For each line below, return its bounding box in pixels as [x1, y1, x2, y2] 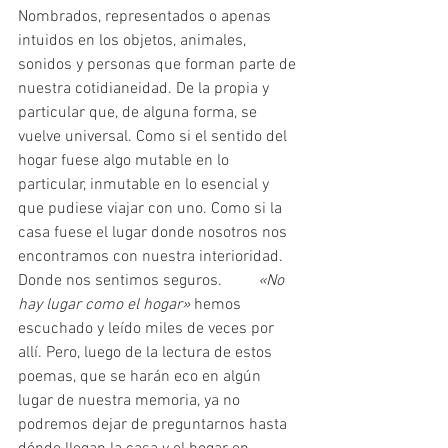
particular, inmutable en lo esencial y [18, 175, 273, 195]
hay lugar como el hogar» [18, 295, 190, 315]
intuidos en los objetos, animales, [18, 31, 250, 51]
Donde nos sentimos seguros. [18, 271, 230, 291]
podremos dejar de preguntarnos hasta [18, 415, 291, 435]
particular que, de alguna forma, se [18, 103, 261, 123]
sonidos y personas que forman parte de [18, 55, 300, 75]
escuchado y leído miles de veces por [18, 319, 278, 339]
